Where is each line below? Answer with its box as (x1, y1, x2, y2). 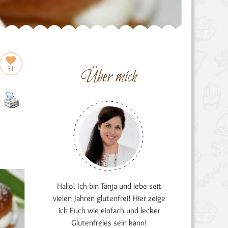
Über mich (81, 66, 137, 89)
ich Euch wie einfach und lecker (58, 206, 160, 215)
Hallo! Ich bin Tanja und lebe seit (57, 181, 162, 191)
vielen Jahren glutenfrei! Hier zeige (53, 193, 166, 203)
